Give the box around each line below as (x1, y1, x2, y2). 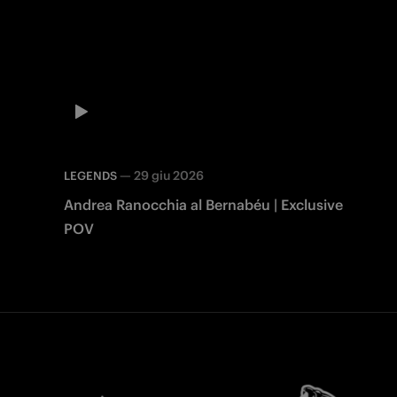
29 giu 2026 (134, 167, 204, 184)
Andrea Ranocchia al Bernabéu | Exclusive (64, 196, 343, 214)
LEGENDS (64, 168, 117, 184)
